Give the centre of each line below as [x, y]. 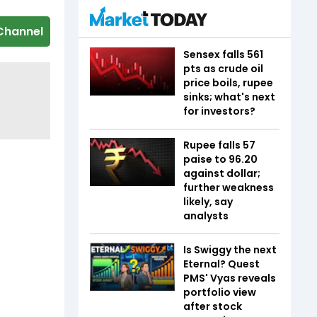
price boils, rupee [228, 83]
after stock [213, 306]
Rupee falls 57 [219, 145]
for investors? [219, 111]
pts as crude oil [223, 69]
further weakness [229, 188]
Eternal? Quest [221, 264]
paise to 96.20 [220, 159]
